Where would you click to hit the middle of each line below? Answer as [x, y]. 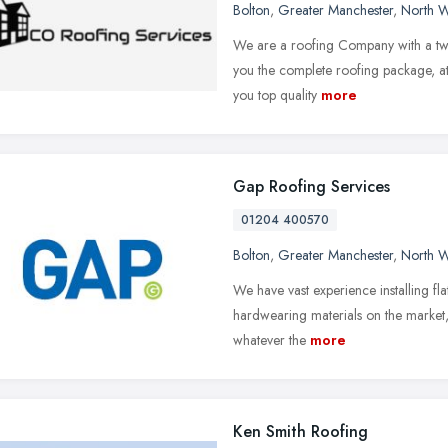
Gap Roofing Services [311, 186]
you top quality [275, 94]
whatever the [269, 339]
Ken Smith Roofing [300, 431]
